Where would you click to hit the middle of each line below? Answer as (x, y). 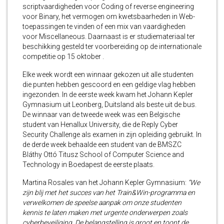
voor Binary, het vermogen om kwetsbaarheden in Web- (109, 16)
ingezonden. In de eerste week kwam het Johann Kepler (108, 94)
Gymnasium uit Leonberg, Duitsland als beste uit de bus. (109, 104)
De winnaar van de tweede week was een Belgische (101, 114)
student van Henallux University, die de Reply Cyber (100, 124)
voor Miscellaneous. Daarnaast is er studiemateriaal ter (109, 36)
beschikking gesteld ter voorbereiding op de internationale (112, 46)
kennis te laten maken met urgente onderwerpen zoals (105, 212)
